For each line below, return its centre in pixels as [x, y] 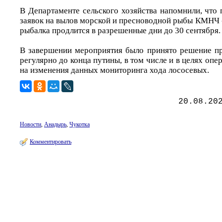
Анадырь [55, 124]
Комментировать [51, 142]
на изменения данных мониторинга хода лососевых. [114, 70]
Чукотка [80, 124]
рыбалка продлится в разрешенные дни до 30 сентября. [120, 30]
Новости [30, 124]
